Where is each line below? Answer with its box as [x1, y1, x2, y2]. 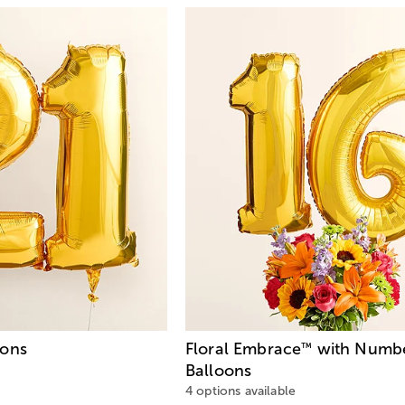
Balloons [185, 362, 252, 381]
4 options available [185, 384, 297, 399]
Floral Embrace [185, 340, 302, 359]
